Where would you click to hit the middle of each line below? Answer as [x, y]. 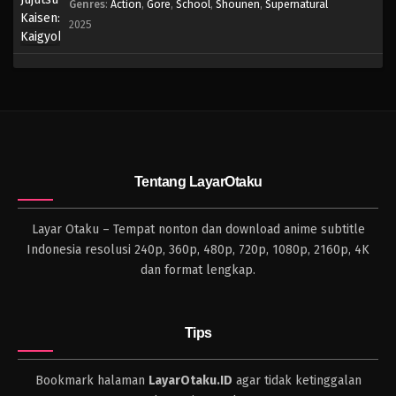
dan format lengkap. [198, 270]
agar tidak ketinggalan [297, 381]
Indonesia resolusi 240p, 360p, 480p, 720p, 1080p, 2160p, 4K [198, 250]
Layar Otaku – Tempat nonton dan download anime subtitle [198, 230]
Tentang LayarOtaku [198, 182]
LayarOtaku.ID [190, 381]
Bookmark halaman [91, 381]
